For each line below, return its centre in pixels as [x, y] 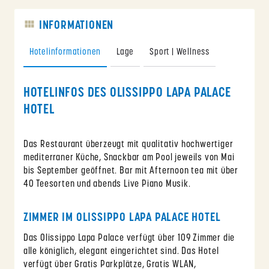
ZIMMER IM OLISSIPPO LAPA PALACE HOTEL [122, 218]
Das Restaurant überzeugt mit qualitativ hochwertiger [128, 145]
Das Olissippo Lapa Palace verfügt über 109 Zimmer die [129, 239]
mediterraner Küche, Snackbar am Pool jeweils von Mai [129, 158]
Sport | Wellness [180, 53]
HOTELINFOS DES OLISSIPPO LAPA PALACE [127, 94]
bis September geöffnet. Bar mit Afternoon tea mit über [131, 171]
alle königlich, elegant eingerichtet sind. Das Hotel [121, 252]
